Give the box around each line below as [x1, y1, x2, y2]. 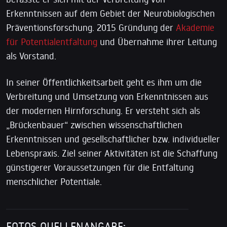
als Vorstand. [6, 49, 56, 62]
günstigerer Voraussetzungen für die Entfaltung [6, 161, 194, 173]
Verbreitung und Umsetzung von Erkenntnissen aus [6, 90, 208, 102]
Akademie [176, 21, 214, 33]
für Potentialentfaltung [6, 35, 97, 48]
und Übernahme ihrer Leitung [97, 35, 217, 48]
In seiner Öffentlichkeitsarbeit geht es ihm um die [6, 75, 202, 88]
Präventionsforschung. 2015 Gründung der [6, 21, 176, 33]
